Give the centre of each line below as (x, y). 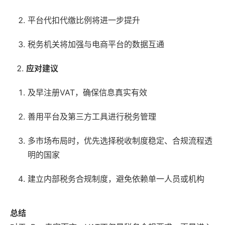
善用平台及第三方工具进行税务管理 (92, 116)
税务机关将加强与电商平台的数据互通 (96, 44)
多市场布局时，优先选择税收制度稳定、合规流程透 (120, 140)
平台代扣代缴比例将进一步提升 (84, 20)
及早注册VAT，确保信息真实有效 (87, 92)
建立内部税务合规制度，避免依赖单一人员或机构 (116, 179)
